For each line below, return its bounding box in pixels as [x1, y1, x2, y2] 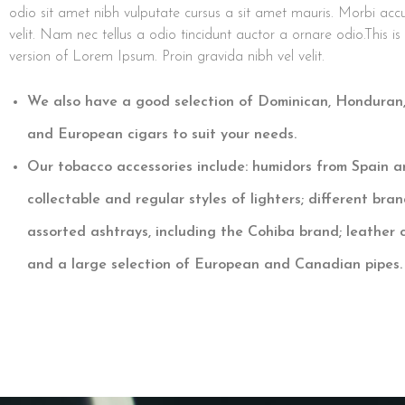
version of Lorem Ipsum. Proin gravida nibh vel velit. [9, 50, 325, 64]
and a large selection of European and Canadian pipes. [27, 258, 402, 272]
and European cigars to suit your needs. [27, 127, 297, 142]
